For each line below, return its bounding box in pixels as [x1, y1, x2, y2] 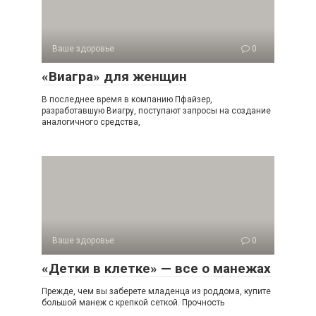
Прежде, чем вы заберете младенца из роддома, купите [42, 286, 271, 296]
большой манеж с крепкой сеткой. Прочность [42, 298, 224, 308]
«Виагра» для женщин [42, 68, 187, 85]
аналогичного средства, [42, 117, 140, 127]
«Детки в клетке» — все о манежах [42, 260, 271, 276]
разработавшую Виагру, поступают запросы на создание [42, 106, 271, 116]
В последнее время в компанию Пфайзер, [42, 95, 212, 104]
